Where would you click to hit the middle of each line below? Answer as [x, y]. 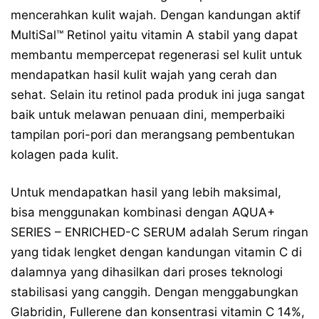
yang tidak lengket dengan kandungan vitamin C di [156, 252]
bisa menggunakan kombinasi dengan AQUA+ [143, 212]
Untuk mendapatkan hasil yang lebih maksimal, [146, 192]
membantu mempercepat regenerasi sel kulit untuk [156, 54]
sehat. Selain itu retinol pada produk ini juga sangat [158, 94]
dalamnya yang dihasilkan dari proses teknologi [147, 272]
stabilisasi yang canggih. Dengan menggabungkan [155, 292]
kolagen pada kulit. [65, 154]
